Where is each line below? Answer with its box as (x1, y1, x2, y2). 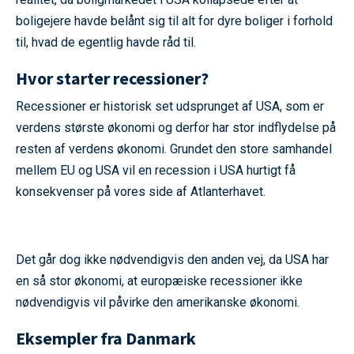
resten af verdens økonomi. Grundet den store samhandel (16, 141, 332, 157)
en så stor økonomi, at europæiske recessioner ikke (16, 273, 303, 289)
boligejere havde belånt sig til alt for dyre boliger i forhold (16, 13, 333, 29)
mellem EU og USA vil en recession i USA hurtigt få (16, 163, 296, 179)
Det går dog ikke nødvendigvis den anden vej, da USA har (16, 252, 329, 268)
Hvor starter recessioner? (16, 67, 209, 90)
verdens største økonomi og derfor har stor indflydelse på (16, 120, 336, 136)
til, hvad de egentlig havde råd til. (16, 35, 199, 51)
